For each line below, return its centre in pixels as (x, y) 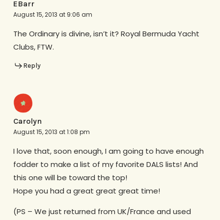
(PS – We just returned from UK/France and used (102, 211)
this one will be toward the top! (70, 177)
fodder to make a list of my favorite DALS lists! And (105, 164)
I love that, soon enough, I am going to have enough (108, 151)
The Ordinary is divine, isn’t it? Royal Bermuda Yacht (106, 34)
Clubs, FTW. (33, 47)
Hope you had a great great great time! (86, 191)
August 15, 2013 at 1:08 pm (51, 132)
